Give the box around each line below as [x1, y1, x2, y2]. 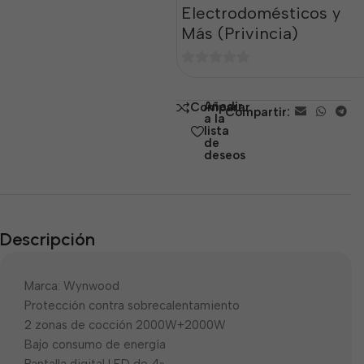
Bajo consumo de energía [24, 337, 166, 353]
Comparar [189, 100, 250, 115]
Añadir [203, 99, 243, 115]
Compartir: [225, 105, 290, 120]
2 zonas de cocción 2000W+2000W [24, 318, 226, 333]
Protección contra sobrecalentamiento [24, 298, 240, 314]
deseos [203, 148, 245, 163]
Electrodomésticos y [180, 3, 340, 23]
